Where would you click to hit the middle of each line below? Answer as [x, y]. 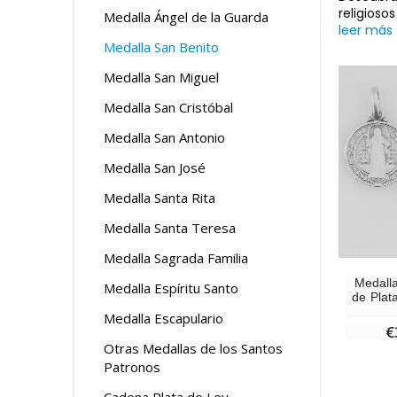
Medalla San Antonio [164, 137]
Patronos [132, 366]
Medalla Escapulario [163, 318]
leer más [366, 30]
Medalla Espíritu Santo [171, 288]
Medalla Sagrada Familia [176, 257]
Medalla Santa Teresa [170, 227]
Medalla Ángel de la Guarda [186, 16]
